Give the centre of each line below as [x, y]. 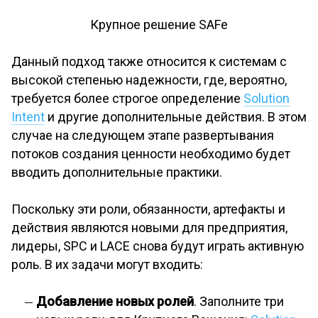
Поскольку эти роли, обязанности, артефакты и [148, 209]
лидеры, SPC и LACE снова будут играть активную [158, 246]
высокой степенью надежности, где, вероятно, [149, 80]
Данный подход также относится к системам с [149, 62]
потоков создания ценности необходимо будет [151, 154]
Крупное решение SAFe [159, 25]
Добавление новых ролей [115, 302]
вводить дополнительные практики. [117, 172]
